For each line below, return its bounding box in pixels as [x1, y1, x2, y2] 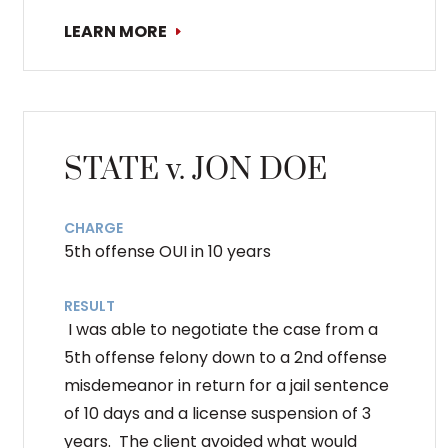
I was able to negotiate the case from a [64, 317, 378, 341]
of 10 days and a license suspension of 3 [64, 401, 371, 425]
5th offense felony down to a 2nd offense [64, 345, 387, 369]
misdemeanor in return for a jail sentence [64, 373, 389, 397]
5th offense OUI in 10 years [64, 239, 271, 263]
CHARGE [64, 217, 123, 238]
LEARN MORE [64, 19, 167, 43]
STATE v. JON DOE [64, 150, 327, 189]
